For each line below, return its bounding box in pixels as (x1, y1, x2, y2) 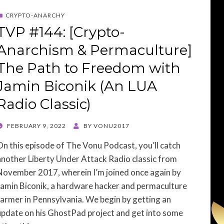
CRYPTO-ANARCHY (5, 11, 65, 19)
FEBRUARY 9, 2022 (7, 122, 66, 129)
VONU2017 (93, 122, 129, 129)
